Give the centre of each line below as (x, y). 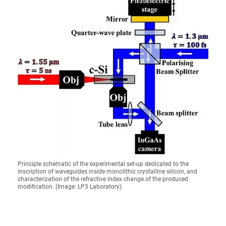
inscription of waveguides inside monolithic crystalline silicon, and (107, 172)
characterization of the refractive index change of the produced (103, 179)
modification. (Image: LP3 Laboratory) (70, 187)
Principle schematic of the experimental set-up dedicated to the (103, 164)
